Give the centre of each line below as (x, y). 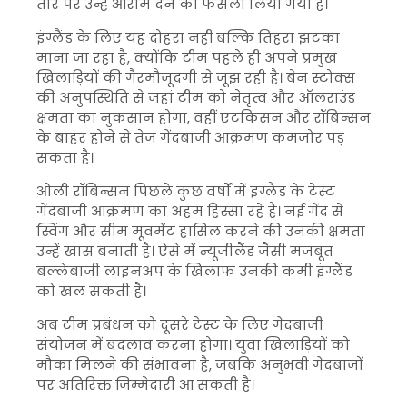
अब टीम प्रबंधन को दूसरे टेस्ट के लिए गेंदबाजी (180, 325)
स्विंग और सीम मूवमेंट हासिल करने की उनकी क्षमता (201, 231)
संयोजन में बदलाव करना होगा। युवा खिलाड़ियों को (193, 345)
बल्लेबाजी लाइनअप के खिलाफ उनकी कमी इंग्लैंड (194, 271)
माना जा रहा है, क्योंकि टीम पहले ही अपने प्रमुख (187, 58)
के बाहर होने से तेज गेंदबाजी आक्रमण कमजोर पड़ (190, 138)
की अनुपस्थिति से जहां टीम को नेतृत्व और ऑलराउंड (196, 98)
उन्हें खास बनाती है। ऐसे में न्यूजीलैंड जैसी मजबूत (185, 251)
